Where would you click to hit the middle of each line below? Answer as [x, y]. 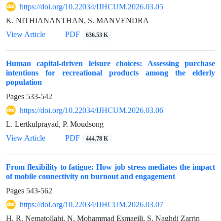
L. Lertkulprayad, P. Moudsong [55, 124]
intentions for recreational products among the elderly [110, 73]
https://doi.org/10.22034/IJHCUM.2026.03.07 [92, 205]
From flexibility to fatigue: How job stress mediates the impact [110, 167]
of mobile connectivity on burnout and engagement [91, 177]
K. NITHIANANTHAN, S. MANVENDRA [77, 21]
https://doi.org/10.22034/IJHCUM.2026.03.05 [92, 7]
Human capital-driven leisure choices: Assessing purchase [110, 64]
